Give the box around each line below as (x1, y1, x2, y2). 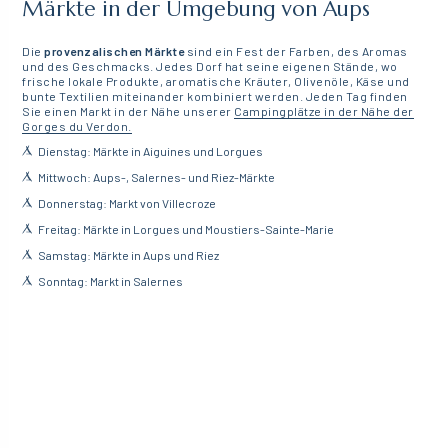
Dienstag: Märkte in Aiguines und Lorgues (38, 143, 263, 158)
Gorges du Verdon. (22, 118, 132, 133)
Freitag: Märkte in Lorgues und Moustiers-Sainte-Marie (38, 221, 334, 236)
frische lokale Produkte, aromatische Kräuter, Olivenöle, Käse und (22, 73, 410, 88)
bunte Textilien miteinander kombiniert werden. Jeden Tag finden (22, 88, 408, 103)
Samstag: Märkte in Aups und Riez (38, 247, 219, 262)
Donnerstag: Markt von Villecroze (38, 195, 216, 210)
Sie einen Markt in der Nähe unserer (22, 103, 235, 118)
